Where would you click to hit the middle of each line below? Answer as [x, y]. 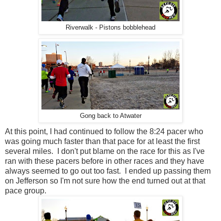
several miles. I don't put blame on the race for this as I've [105, 151]
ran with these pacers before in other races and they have [105, 161]
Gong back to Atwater [110, 116]
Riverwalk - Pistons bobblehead [110, 28]
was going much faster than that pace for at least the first [102, 142]
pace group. [26, 191]
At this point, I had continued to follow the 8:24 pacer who [104, 132]
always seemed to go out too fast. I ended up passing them [108, 171]
